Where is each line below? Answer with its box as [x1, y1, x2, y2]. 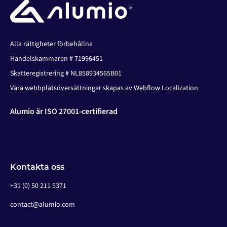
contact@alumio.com [10, 200, 75, 210]
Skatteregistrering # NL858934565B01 [10, 68, 122, 79]
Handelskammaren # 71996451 [10, 54, 103, 64]
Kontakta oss [10, 162, 64, 172]
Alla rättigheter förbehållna [10, 39, 93, 50]
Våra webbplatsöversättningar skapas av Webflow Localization [10, 83, 198, 94]
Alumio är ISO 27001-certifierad [10, 106, 118, 118]
